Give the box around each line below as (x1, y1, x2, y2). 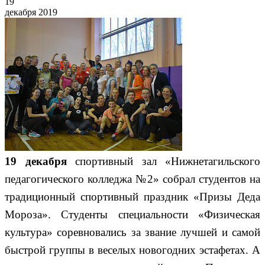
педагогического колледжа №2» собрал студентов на (5, 172, 260, 185)
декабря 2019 (5, 7, 57, 17)
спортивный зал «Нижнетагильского (66, 154, 260, 167)
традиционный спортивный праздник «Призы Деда (5, 190, 260, 203)
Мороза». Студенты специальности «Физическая (5, 208, 260, 221)
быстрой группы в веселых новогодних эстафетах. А (5, 243, 260, 256)
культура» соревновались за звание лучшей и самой (5, 225, 260, 238)
